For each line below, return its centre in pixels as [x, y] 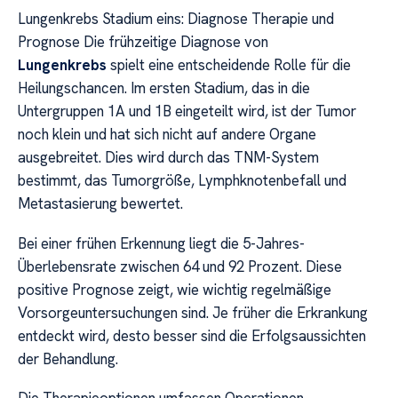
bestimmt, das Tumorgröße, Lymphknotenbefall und [182, 181]
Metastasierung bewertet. [100, 204]
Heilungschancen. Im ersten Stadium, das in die [164, 88]
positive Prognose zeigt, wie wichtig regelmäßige [175, 289]
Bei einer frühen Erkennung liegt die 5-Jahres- [161, 243]
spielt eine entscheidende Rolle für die [229, 65]
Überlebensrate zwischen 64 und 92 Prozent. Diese [180, 266]
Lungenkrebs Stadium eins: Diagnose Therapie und [176, 19]
